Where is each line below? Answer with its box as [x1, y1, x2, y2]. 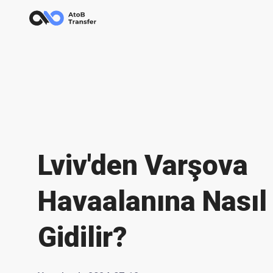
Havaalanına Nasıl [38, 185, 267, 218]
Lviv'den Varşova [38, 149, 248, 182]
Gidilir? [38, 221, 127, 253]
